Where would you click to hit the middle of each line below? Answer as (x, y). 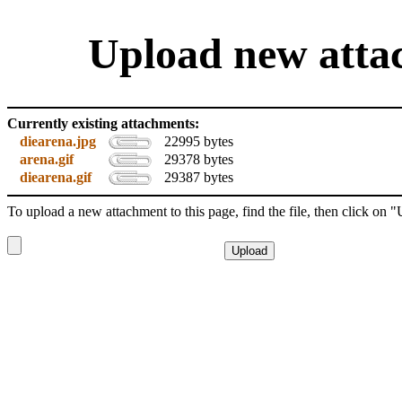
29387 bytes (199, 178)
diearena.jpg (58, 142)
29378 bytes (199, 160)
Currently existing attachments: (103, 124)
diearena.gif (56, 178)
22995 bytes (199, 142)
